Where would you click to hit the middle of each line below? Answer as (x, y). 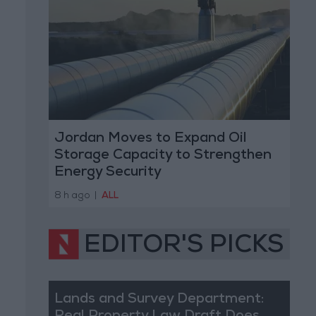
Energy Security (108, 173)
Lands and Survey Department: (159, 299)
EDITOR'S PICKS (184, 247)
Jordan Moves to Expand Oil (150, 139)
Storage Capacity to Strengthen (163, 156)
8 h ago (72, 196)
